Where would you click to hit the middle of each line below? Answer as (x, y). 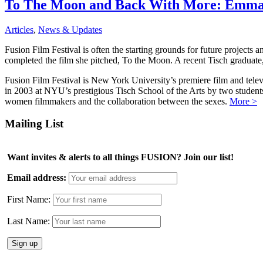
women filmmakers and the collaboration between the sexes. (117, 101)
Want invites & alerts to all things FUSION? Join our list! (120, 157)
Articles (19, 29)
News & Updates (70, 29)
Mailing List (34, 124)
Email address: (37, 177)
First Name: (29, 199)
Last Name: (28, 221)
